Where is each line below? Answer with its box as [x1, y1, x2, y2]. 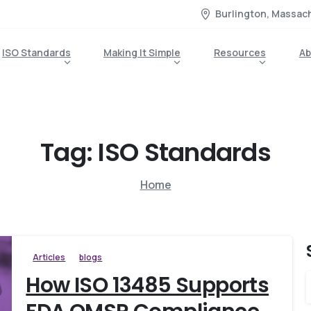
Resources [213, 46, 266, 59]
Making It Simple [103, 46, 180, 59]
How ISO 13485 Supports [26, 270, 269, 300]
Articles [33, 251, 66, 263]
